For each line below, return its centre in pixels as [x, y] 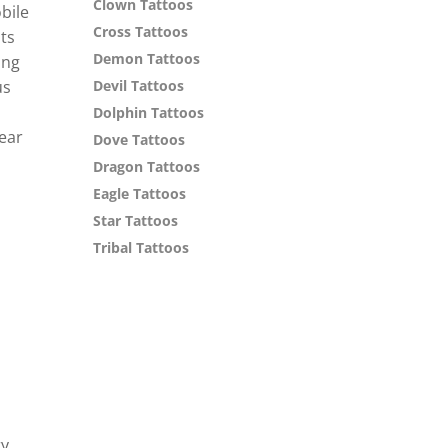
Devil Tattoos [139, 86]
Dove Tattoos [139, 140]
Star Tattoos [136, 221]
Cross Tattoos [141, 32]
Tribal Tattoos [141, 248]
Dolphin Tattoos [149, 113]
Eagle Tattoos [140, 194]
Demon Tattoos [147, 59]
